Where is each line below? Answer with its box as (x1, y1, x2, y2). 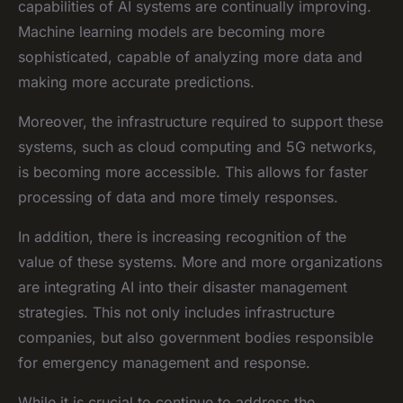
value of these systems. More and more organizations (18, 252, 382, 271)
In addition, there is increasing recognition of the (18, 227, 346, 246)
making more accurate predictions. (18, 72, 255, 91)
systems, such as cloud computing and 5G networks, (18, 137, 377, 156)
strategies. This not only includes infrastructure (18, 302, 335, 321)
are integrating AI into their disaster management (18, 277, 347, 296)
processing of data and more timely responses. (18, 187, 338, 206)
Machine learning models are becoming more (18, 22, 325, 40)
